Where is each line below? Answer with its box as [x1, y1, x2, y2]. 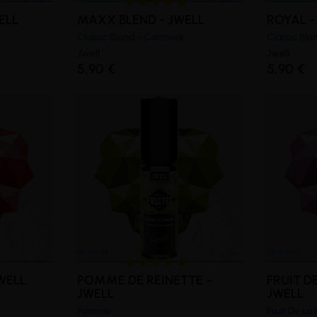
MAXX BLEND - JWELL [76, 11, 204, 28]
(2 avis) [169, 57, 209, 69]
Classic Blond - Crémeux [76, 30, 184, 43]
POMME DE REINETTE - [76, 272, 212, 288]
